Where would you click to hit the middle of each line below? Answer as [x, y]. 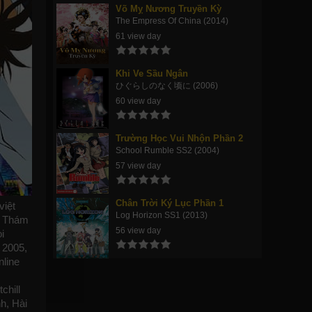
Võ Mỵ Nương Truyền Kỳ [169, 9]
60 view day [138, 101]
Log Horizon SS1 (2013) [162, 215]
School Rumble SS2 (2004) [167, 150]
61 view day [138, 36]
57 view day [138, 166]
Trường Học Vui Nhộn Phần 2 [179, 138]
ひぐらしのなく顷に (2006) [167, 86]
